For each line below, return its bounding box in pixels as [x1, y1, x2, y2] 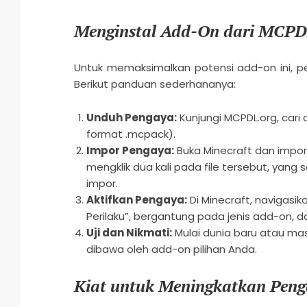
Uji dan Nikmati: [86, 225, 172, 241]
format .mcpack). [86, 127, 175, 142]
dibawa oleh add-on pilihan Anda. [86, 242, 257, 257]
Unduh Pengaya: [86, 110, 177, 125]
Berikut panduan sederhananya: [73, 77, 236, 92]
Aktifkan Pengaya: [86, 193, 187, 208]
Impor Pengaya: [86, 143, 174, 158]
